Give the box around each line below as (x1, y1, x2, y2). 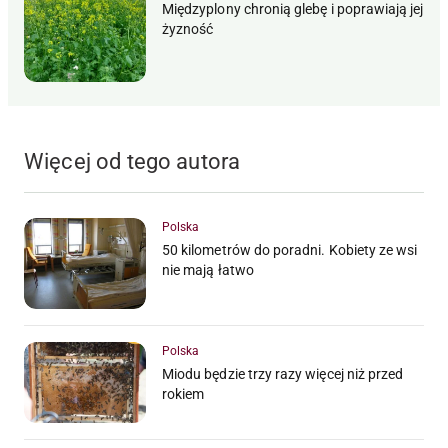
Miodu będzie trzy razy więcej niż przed (162, 366, 404, 383)
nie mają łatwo (162, 261, 254, 278)
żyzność (162, 20, 214, 37)
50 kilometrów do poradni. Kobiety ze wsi (162, 241, 418, 258)
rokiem (162, 386, 205, 403)
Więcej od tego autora (24, 148, 241, 174)
